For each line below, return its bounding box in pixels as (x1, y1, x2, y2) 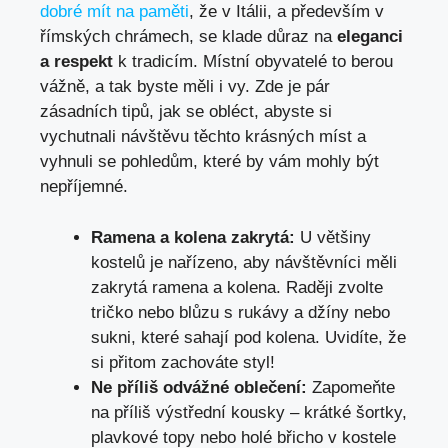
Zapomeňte (307, 377, 395, 397)
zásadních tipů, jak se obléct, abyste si (40, 102, 332, 122)
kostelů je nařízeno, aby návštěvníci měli (91, 252, 397, 272)
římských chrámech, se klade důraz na (40, 27, 337, 47)
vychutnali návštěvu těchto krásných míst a (40, 127, 366, 147)
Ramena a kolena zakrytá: (91, 227, 295, 247)
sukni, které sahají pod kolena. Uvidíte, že (91, 327, 406, 347)
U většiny (295, 227, 371, 247)
